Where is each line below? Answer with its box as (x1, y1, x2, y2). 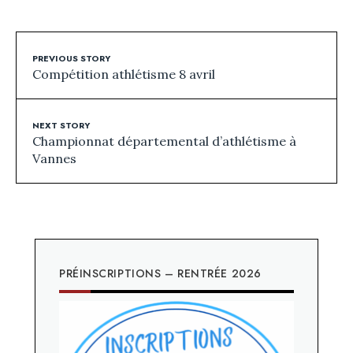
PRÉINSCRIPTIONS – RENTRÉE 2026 (59, 266, 262, 282)
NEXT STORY (32, 119, 90, 132)
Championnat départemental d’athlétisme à (32, 133, 296, 150)
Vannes (32, 150, 76, 167)
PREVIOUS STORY (32, 52, 110, 65)
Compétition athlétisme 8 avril (32, 66, 215, 83)
